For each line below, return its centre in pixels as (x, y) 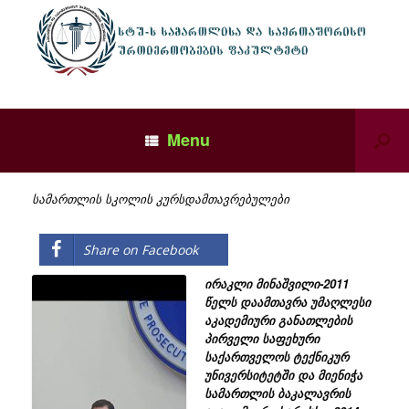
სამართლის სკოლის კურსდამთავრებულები (161, 198)
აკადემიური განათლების (278, 320)
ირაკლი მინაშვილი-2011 (276, 283)
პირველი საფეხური (262, 338)
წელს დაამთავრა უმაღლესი (287, 301)
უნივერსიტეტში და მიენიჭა (283, 374)
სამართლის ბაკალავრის (277, 393)
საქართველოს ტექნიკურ (276, 356)
